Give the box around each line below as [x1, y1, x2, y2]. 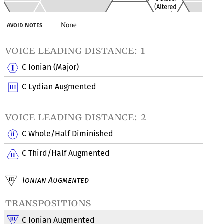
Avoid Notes [7, 21, 43, 29]
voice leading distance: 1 [5, 44, 146, 56]
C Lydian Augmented [22, 81, 97, 91]
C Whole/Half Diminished [22, 129, 114, 139]
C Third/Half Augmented [22, 148, 110, 158]
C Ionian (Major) [22, 62, 79, 72]
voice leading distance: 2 [5, 111, 147, 123]
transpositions [5, 197, 92, 209]
